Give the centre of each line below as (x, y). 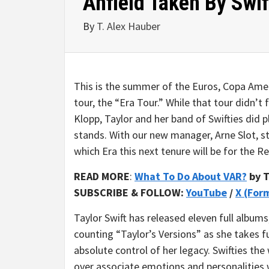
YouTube (207, 192)
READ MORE (102, 176)
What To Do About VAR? (191, 176)
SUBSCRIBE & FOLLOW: (130, 192)
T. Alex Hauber (128, 26)
